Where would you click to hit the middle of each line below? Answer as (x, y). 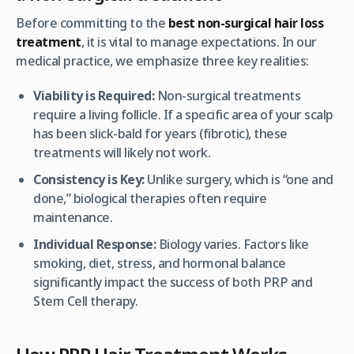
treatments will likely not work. (122, 153)
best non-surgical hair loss (245, 23)
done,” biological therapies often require (150, 199)
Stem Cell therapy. (86, 301)
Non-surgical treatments (228, 96)
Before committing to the (92, 23)
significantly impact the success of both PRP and (173, 282)
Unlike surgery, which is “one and (239, 180)
